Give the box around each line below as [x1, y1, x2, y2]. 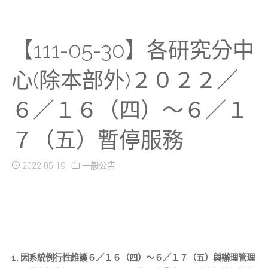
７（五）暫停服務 [11, 127, 184, 153]
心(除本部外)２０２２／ [11, 67, 238, 93]
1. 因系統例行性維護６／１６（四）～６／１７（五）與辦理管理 [11, 252, 255, 263]
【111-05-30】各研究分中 [11, 37, 254, 63]
